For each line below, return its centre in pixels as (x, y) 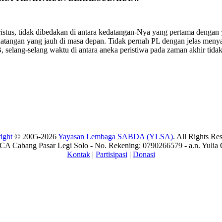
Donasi (144, 155)
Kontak (79, 155)
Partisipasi (111, 155)
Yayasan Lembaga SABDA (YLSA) (115, 137)
